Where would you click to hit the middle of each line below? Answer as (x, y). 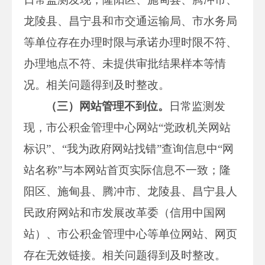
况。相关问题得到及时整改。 (97, 85)
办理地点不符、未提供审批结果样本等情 (125, 63)
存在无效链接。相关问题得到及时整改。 (125, 255)
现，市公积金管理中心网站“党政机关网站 (127, 127)
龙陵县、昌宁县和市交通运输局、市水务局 (130, 21)
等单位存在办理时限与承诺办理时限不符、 (130, 42)
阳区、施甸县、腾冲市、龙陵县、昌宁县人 (130, 191)
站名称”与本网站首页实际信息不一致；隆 (127, 170)
